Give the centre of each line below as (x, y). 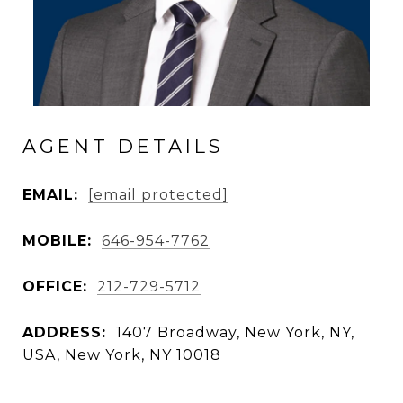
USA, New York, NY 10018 (122, 354)
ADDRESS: (64, 332)
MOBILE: (57, 240)
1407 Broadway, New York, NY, (235, 332)
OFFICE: (55, 286)
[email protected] (158, 194)
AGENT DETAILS (123, 146)
